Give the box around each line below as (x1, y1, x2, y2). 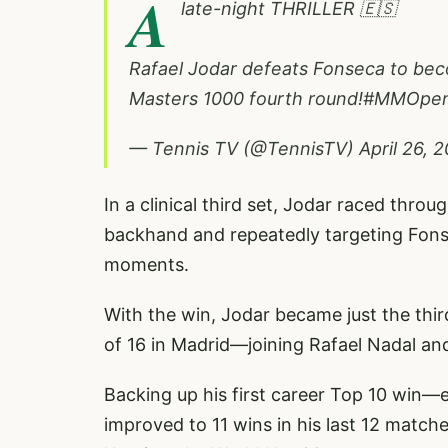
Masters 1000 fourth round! (129, 88, 363, 109)
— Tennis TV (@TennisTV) (129, 138, 359, 159)
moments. (104, 254, 189, 275)
